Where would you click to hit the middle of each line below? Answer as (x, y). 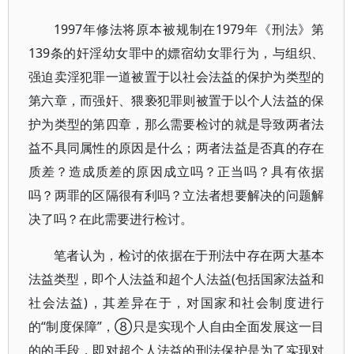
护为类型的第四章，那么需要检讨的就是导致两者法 (177, 124)
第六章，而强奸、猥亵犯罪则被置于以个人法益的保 (177, 100)
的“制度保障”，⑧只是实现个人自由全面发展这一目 (177, 326)
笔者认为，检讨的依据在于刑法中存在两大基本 (189, 255)
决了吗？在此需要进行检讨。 (111, 219)
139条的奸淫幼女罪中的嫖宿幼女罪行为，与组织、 (177, 53)
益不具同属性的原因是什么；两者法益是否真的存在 (177, 148)
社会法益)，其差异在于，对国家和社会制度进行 (177, 303)
